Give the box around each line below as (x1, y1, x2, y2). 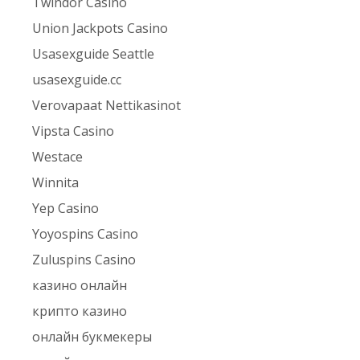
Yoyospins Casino (32, 225, 139, 243)
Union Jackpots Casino (32, 19, 169, 38)
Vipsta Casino (32, 122, 115, 141)
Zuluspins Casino (32, 251, 137, 269)
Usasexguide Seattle (32, 45, 155, 63)
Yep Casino (32, 199, 100, 218)
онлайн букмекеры (32, 328, 153, 346)
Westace (32, 148, 84, 166)
